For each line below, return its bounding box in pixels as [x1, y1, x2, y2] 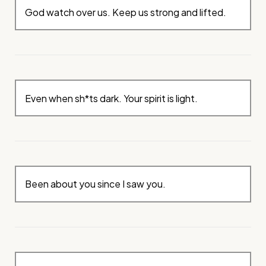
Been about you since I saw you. [25, 178, 166, 191]
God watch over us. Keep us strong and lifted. [25, 5, 227, 18]
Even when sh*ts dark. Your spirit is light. [25, 91, 198, 104]
